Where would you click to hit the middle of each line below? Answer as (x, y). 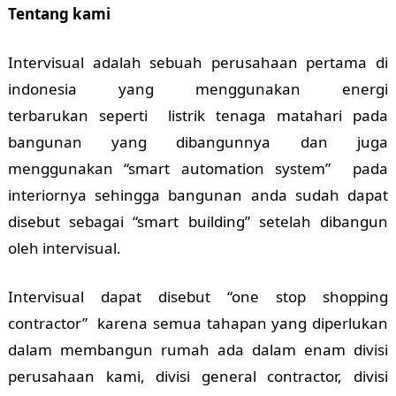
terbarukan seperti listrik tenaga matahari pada (198, 116)
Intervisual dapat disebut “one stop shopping (198, 297)
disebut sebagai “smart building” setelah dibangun (198, 222)
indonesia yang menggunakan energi (198, 89)
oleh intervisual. (64, 248)
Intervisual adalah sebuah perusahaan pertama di (198, 63)
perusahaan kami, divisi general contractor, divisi (198, 377)
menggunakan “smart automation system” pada (198, 169)
